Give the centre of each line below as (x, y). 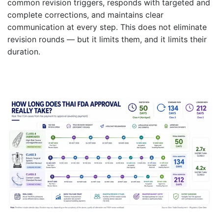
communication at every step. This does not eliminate (107, 27)
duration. (24, 52)
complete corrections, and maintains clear (85, 15)
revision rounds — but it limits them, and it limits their (107, 40)
